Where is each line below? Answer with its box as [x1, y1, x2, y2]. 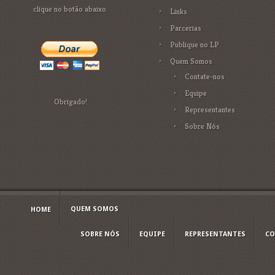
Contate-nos [185, 71, 225, 82]
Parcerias [170, 23, 201, 33]
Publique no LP [170, 39, 219, 50]
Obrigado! [54, 96, 87, 107]
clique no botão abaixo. [33, 4, 108, 14]
